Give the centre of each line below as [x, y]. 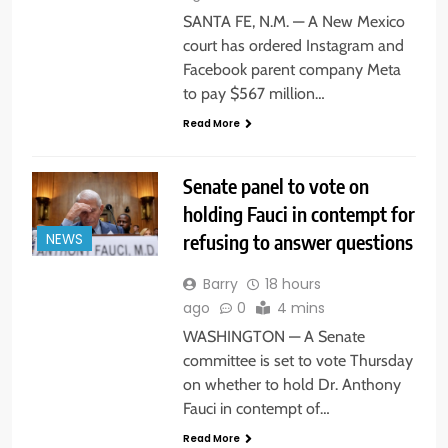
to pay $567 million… [253, 93]
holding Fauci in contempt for [298, 214]
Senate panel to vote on [275, 186]
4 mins [300, 308]
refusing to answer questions [297, 242]
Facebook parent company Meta [291, 69]
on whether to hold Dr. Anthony [291, 385]
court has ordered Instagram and [293, 45]
